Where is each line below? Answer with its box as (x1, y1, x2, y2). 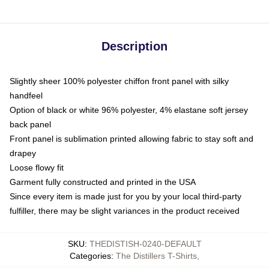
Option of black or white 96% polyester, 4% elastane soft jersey (10, 105, 248, 115)
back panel (10, 119, 51, 129)
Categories (70, 251, 111, 261)
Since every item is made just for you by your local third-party (10, 192, 241, 201)
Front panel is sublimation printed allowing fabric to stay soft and (10, 134, 253, 144)
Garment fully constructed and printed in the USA (10, 177, 196, 187)
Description (101, 40, 168, 53)
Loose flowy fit (10, 163, 64, 172)
